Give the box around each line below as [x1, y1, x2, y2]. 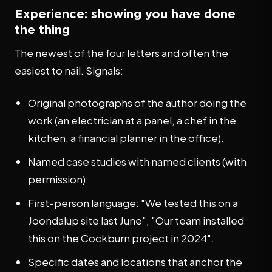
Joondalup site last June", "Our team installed [28, 214, 244, 227]
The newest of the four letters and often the [15, 46, 228, 59]
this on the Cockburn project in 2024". [28, 231, 214, 245]
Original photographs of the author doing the [28, 96, 246, 109]
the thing [15, 22, 70, 36]
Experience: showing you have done [15, 7, 236, 20]
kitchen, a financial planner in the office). [28, 131, 224, 144]
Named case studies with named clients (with [28, 155, 246, 168]
